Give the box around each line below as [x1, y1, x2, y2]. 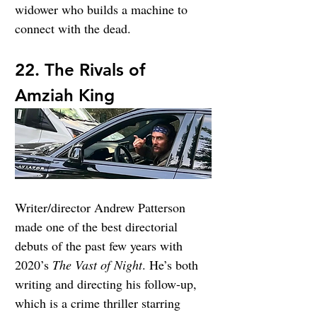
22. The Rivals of [15, 59, 150, 80]
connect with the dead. [15, 20, 131, 37]
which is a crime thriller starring [15, 294, 184, 312]
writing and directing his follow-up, [15, 275, 200, 293]
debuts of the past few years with [15, 237, 186, 255]
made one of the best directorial [15, 218, 181, 236]
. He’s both [142, 256, 202, 274]
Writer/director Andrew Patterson [15, 199, 189, 217]
